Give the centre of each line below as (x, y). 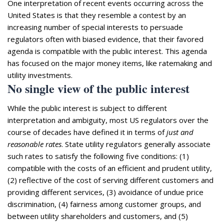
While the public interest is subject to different (87, 108)
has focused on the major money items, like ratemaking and (110, 63)
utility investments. (40, 75)
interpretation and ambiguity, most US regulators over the (108, 120)
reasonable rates (34, 144)
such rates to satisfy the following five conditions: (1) (98, 156)
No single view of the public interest (98, 88)
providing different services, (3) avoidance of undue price (105, 192)
